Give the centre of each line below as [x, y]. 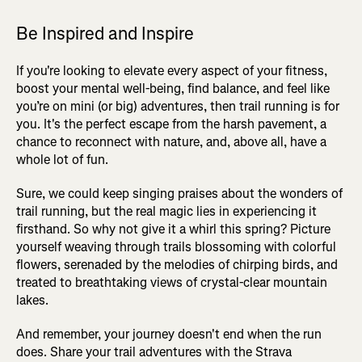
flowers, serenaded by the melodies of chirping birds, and [177, 264]
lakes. [32, 300]
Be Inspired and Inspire [105, 33]
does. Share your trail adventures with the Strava [154, 351]
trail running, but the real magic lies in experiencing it [166, 211]
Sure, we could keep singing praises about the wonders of [179, 193]
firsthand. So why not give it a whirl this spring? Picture [173, 229]
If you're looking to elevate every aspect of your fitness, [172, 70]
